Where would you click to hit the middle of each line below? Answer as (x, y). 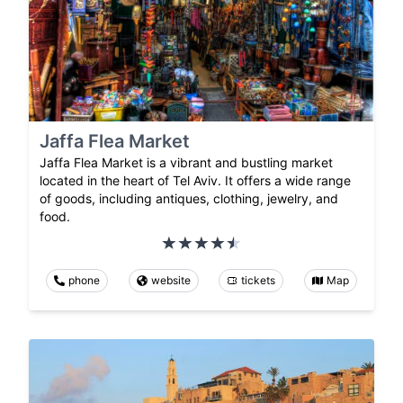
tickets (259, 281)
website (170, 281)
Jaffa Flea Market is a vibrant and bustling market (186, 163)
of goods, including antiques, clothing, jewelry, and (189, 199)
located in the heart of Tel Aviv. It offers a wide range (195, 181)
